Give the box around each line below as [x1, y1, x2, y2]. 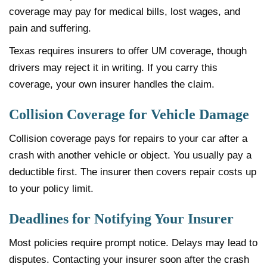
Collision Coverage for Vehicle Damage [9, 106, 249, 122]
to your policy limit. [9, 182, 94, 194]
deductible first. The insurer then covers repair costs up [9, 166, 256, 178]
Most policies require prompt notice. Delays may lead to [9, 237, 257, 249]
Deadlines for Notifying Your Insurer [9, 210, 234, 226]
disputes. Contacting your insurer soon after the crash [9, 253, 249, 265]
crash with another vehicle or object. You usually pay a [9, 149, 252, 161]
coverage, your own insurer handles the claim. [9, 78, 215, 90]
